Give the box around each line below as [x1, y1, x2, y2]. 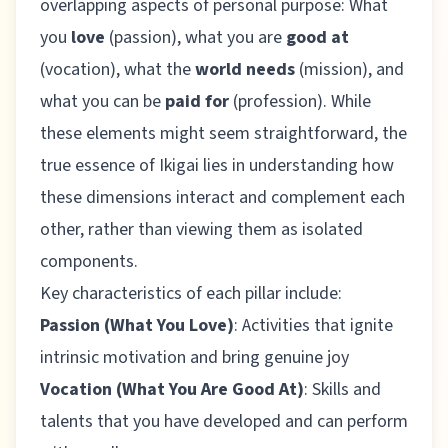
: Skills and [304, 377, 381, 403]
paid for [165, 89, 229, 115]
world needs [195, 57, 295, 83]
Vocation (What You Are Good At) [40, 377, 304, 403]
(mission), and [295, 57, 404, 83]
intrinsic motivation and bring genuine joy [40, 345, 349, 371]
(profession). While [229, 89, 371, 115]
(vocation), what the [40, 57, 195, 83]
